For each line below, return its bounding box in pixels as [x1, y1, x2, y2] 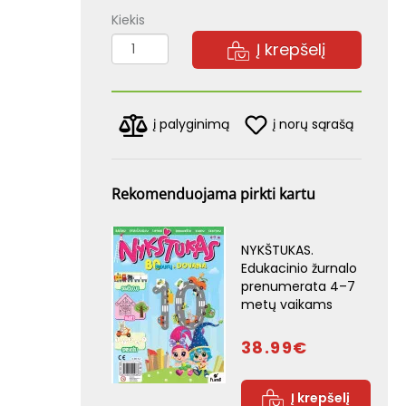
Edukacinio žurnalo [240, 259, 357, 277]
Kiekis [111, 11, 146, 29]
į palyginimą [153, 115, 230, 134]
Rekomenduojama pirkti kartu [111, 184, 316, 204]
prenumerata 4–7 [240, 277, 355, 295]
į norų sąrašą [273, 114, 354, 133]
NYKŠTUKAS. [240, 241, 314, 259]
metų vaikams [240, 295, 333, 314]
